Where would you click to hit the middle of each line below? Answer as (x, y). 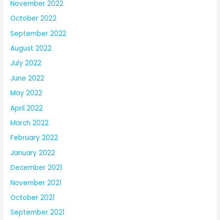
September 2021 (38, 213)
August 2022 (31, 48)
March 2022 (30, 123)
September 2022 (39, 33)
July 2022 (26, 63)
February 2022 (34, 138)
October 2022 (34, 19)
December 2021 (36, 168)
